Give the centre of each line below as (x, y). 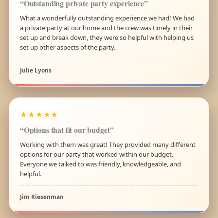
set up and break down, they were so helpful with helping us (107, 37)
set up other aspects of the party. (67, 47)
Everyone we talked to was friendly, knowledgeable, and (100, 164)
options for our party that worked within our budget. (96, 154)
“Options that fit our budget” (67, 129)
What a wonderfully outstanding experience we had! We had (107, 18)
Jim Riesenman (42, 196)
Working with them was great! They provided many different (108, 144)
